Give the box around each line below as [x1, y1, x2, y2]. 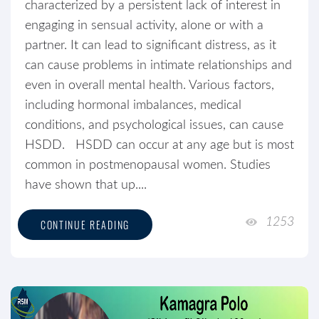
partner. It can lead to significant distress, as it [25, 39, 276, 52]
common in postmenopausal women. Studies [25, 159, 271, 172]
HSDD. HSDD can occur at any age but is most [25, 139, 294, 152]
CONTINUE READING [41, 217, 130, 232]
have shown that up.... [25, 179, 147, 192]
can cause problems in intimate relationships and [25, 59, 292, 72]
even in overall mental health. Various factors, [25, 79, 274, 92]
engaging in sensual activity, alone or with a [25, 19, 263, 32]
